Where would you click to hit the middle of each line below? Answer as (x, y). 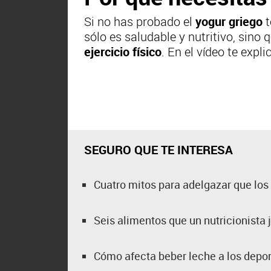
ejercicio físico (123, 52)
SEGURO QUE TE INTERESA (159, 150)
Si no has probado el (140, 21)
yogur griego (229, 21)
